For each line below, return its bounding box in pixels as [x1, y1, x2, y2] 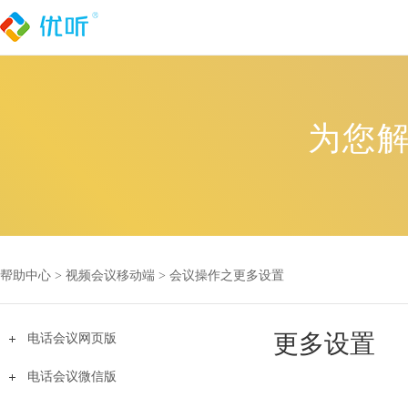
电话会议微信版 [27, 370, 117, 383]
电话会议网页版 [27, 331, 117, 345]
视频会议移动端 [66, 269, 155, 282]
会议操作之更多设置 [169, 269, 284, 282]
